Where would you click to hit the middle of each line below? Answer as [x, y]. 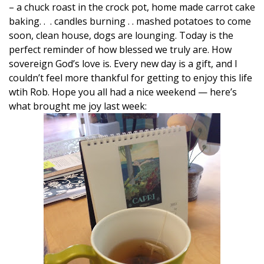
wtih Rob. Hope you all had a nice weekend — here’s [123, 92]
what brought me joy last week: [78, 106]
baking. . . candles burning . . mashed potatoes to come [130, 21]
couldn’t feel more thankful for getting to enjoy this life [131, 78]
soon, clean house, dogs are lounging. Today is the [121, 35]
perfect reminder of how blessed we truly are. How [120, 49]
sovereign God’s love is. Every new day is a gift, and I [123, 64]
